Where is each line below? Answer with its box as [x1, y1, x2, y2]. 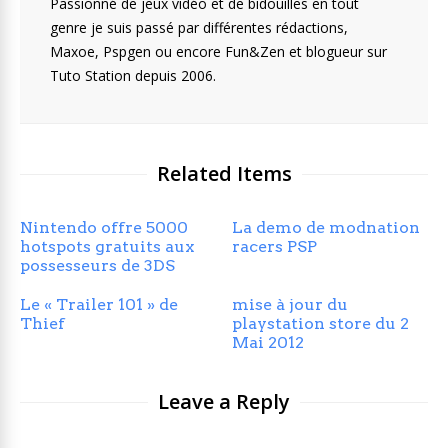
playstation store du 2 [232, 313, 410, 333]
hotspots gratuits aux [20, 236, 194, 256]
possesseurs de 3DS [20, 255, 175, 275]
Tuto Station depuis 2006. [50, 65, 216, 85]
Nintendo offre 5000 [20, 217, 188, 237]
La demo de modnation [232, 217, 421, 237]
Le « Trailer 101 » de [20, 294, 178, 314]
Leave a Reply [158, 387, 290, 415]
